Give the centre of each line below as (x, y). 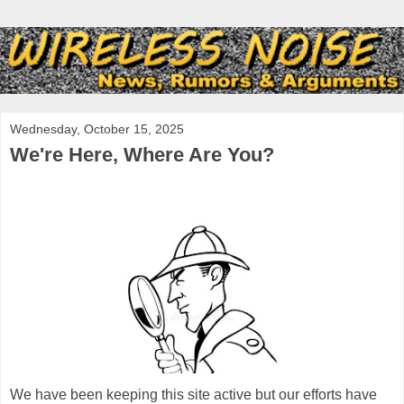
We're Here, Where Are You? (142, 154)
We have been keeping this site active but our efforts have (193, 394)
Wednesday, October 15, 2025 (97, 129)
